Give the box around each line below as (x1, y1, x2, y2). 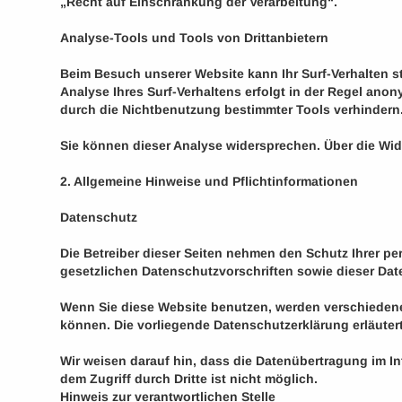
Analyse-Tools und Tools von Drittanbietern (60, 31, 329, 45)
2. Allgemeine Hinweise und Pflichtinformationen (60, 174, 359, 188)
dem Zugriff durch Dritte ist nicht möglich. (60, 371, 319, 386)
